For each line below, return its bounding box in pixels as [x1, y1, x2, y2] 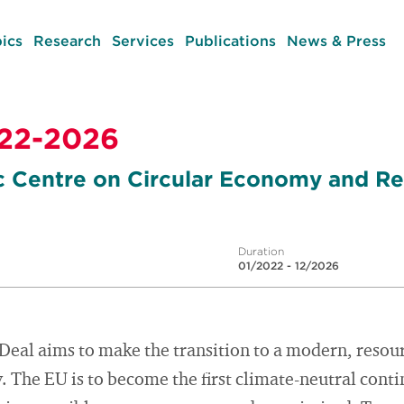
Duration [238, 244, 284, 258]
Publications [184, 32, 276, 50]
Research [32, 32, 101, 50]
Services [111, 32, 174, 50]
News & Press [286, 32, 386, 50]
